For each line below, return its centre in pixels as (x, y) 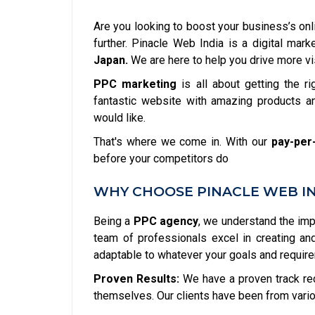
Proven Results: (136, 279)
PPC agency (166, 221)
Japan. (111, 60)
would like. (120, 118)
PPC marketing (135, 84)
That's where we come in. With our (182, 142)
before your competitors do (161, 159)
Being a (114, 221)
